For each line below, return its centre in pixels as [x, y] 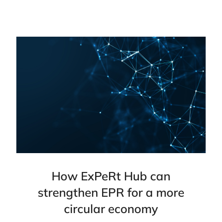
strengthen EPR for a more [111, 193]
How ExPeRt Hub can [111, 176]
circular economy [111, 209]
